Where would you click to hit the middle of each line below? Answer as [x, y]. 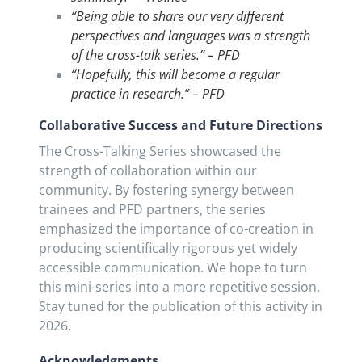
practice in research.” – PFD [147, 94]
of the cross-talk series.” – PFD [155, 55]
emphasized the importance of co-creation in [176, 229]
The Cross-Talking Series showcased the [160, 152]
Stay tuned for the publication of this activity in [180, 307]
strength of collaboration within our [147, 171]
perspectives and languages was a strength [190, 36]
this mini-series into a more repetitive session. [179, 287]
